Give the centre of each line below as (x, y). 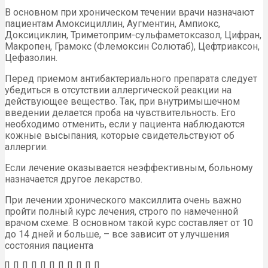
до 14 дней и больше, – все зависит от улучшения (117, 234)
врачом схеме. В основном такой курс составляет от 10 (129, 223)
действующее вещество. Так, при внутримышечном (122, 102)
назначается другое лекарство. (74, 179)
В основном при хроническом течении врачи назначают (130, 13)
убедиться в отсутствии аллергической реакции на (118, 90)
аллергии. (26, 147)
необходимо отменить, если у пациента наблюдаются (125, 124)
